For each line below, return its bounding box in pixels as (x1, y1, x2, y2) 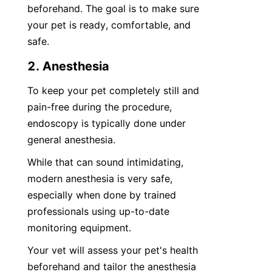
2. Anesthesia (27, 59, 109, 73)
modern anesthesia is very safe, (27, 172, 172, 185)
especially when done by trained (27, 189, 176, 201)
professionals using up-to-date (27, 205, 169, 217)
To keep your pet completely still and (27, 84, 199, 97)
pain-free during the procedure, (27, 101, 172, 113)
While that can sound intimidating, (27, 156, 183, 168)
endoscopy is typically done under (27, 117, 186, 129)
